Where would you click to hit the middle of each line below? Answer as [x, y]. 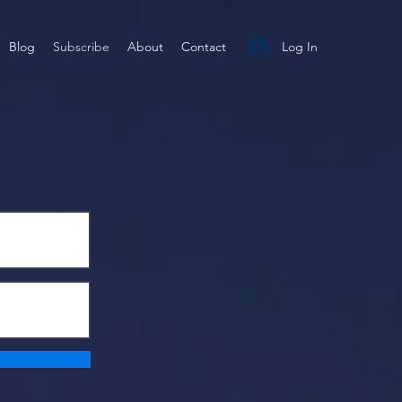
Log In [299, 46]
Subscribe [81, 47]
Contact [204, 47]
